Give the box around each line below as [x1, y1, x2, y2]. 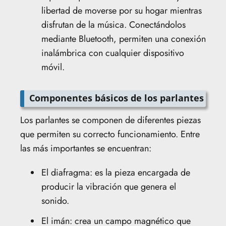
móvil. [41, 60, 65, 74]
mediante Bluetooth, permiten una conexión [41, 32, 206, 45]
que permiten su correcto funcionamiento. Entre [20, 127, 200, 141]
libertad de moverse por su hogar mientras [41, 4, 202, 17]
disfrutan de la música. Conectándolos [41, 18, 186, 31]
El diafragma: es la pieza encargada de [41, 165, 190, 179]
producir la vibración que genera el [41, 180, 176, 193]
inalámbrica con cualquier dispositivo [41, 46, 184, 60]
